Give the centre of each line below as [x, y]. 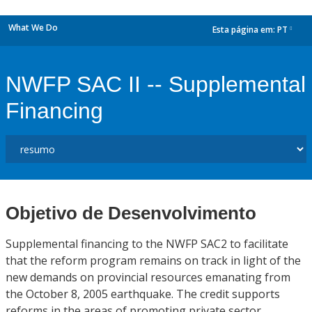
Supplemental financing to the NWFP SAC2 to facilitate [147, 244]
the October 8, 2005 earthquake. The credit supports [143, 294]
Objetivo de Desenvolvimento [131, 213]
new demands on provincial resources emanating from [148, 277]
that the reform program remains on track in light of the [153, 260]
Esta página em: [245, 30]
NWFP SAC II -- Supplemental [156, 84]
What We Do [33, 28]
